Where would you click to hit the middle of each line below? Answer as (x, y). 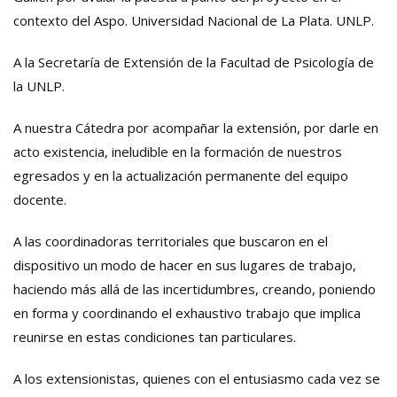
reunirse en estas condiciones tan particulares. (155, 337)
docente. (40, 200)
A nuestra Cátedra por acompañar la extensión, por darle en (196, 128)
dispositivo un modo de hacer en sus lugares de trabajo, (185, 265)
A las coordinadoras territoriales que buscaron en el (171, 241)
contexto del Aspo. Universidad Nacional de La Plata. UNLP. (194, 21)
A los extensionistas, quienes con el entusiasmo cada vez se (197, 379)
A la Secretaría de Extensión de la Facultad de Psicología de (194, 62)
